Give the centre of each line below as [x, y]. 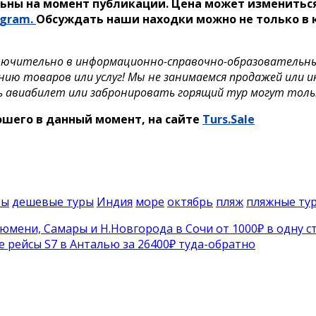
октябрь [190, 202]
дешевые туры [53, 202]
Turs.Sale [229, 120]
